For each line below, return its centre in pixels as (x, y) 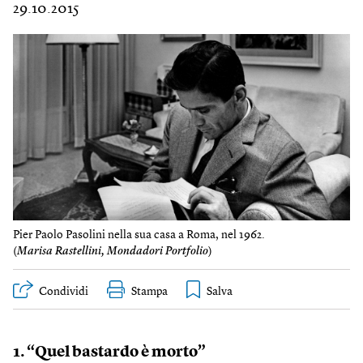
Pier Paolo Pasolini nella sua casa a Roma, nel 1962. (139, 235)
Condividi (64, 291)
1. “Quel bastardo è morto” (109, 352)
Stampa (149, 291)
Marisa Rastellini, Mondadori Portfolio (113, 252)
